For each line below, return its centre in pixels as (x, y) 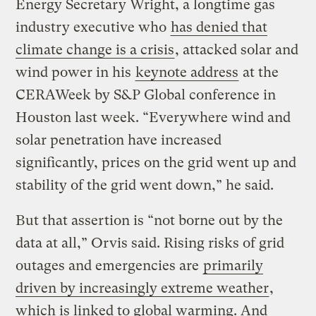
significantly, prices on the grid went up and (156, 162)
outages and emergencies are (109, 265)
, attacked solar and (237, 49)
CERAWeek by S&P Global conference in (146, 95)
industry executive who (93, 27)
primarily (233, 265)
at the (259, 72)
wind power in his (75, 72)
